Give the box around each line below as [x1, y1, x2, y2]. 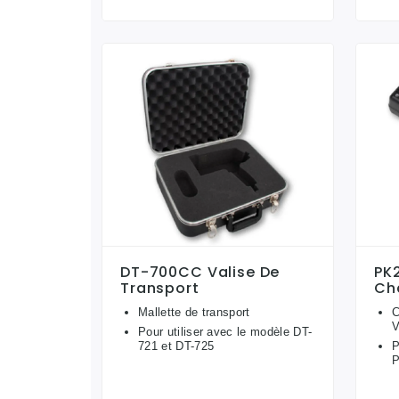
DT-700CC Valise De [120, 261, 281, 282]
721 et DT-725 [138, 338, 215, 353]
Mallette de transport [138, 305, 250, 319]
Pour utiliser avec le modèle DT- [138, 324, 313, 338]
